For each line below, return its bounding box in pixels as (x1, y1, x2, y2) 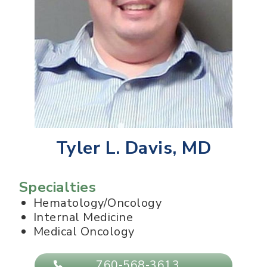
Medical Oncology (33, 223, 135, 240)
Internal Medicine (33, 209, 133, 226)
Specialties (19, 178, 97, 197)
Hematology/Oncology (33, 195, 162, 212)
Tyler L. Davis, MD (55, 136, 212, 161)
